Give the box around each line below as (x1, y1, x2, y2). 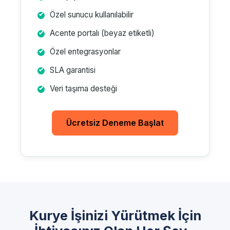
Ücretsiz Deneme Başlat (66, 118, 164, 128)
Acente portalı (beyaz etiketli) (50, 28, 155, 38)
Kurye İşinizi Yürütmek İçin (29, 207, 201, 223)
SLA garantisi (50, 65, 95, 75)
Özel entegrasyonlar (50, 47, 121, 56)
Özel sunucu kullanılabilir (50, 10, 133, 20)
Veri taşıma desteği (50, 84, 117, 93)
